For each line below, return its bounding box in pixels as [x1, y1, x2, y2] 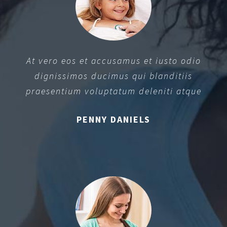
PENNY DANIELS [77, 113, 150, 125]
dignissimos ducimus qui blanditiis [34, 69, 193, 82]
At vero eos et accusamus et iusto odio [26, 54, 201, 66]
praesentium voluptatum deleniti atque [25, 85, 202, 97]
